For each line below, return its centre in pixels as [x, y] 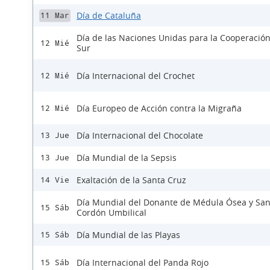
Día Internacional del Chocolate [140, 135]
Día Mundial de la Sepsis [127, 158]
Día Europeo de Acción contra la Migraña [159, 108]
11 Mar [55, 15]
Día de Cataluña [109, 15]
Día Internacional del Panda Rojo [143, 262]
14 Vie [55, 180]
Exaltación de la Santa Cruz [131, 180]
